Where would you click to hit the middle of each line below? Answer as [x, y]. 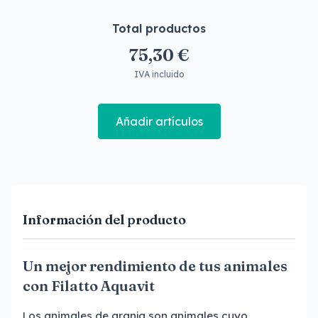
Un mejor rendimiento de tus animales [155, 266]
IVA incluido [159, 74]
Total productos [159, 28]
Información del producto [104, 220]
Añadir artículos [159, 121]
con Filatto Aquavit [89, 286]
